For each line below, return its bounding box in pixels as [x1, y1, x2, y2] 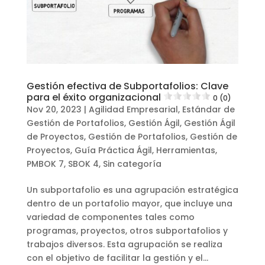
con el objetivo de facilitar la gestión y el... [26, 251, 208, 264]
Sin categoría [102, 157, 161, 170]
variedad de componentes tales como [26, 211, 195, 223]
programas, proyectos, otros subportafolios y [26, 224, 228, 237]
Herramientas [156, 144, 215, 156]
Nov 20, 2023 [26, 103, 82, 115]
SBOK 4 [67, 157, 99, 170]
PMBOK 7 [26, 157, 64, 170]
